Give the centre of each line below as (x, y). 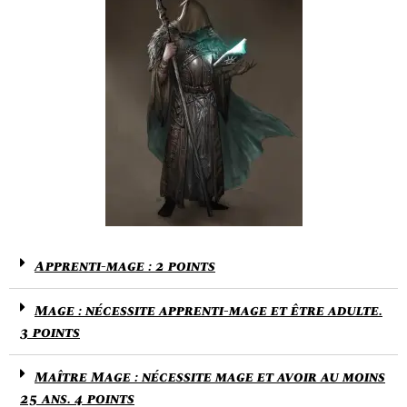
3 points (50, 333)
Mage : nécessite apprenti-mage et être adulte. (208, 311)
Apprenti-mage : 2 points (125, 266)
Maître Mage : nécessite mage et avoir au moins (210, 377)
